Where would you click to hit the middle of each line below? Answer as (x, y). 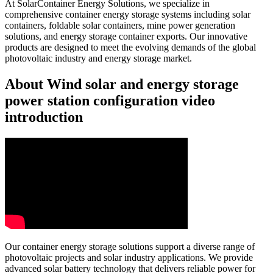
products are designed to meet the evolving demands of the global (130, 48)
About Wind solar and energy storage (122, 84)
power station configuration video (110, 101)
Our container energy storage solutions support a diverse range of (130, 247)
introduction (44, 117)
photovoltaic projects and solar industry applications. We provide (129, 258)
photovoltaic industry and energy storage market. (98, 58)
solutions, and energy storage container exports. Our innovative (126, 37)
